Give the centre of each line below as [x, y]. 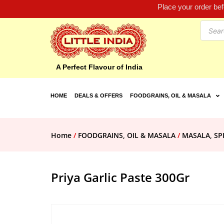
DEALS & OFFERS [98, 96]
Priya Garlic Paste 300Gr [120, 177]
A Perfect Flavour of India [99, 67]
